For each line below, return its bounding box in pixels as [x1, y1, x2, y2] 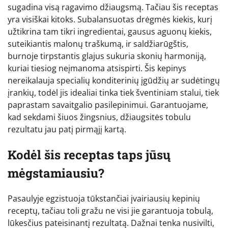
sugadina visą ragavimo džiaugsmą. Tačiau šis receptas [8, 1, 218, 13]
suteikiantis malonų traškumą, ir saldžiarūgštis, [8, 38, 188, 49]
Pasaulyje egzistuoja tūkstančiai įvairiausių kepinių [8, 192, 200, 204]
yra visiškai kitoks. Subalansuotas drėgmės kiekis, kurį [8, 13, 212, 25]
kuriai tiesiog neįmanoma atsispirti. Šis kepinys [8, 62, 186, 74]
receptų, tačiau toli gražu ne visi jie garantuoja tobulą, [8, 205, 213, 216]
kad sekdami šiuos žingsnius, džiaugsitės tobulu [8, 111, 191, 123]
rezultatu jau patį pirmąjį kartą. [8, 123, 126, 135]
